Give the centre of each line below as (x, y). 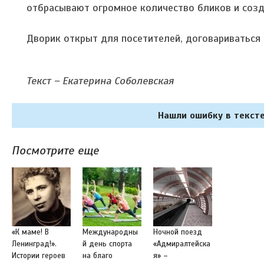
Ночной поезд (178, 232)
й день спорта (107, 244)
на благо (98, 255)
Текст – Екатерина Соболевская (100, 80)
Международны (110, 232)
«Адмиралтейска (182, 244)
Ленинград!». (34, 244)
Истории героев (39, 255)
